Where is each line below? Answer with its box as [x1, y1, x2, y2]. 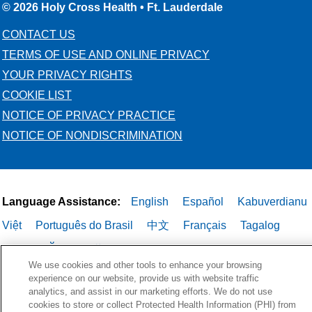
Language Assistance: [2, 196, 120, 208]
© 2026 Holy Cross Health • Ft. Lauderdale [2, 1, 223, 14]
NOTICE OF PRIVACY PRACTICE [2, 109, 175, 122]
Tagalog [240, 219, 280, 232]
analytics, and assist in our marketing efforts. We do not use [28, 286, 272, 297]
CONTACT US [2, 29, 75, 41]
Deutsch [165, 243, 206, 256]
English [131, 196, 169, 208]
